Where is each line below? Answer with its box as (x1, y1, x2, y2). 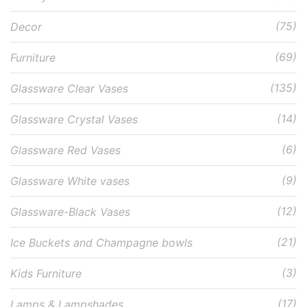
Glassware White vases (10, 173, 130, 188)
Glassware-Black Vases (10, 204, 130, 219)
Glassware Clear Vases (10, 81, 128, 95)
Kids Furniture (10, 266, 82, 280)
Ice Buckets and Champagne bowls (10, 235, 193, 249)
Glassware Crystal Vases (10, 112, 138, 126)
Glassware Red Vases (10, 143, 121, 157)
